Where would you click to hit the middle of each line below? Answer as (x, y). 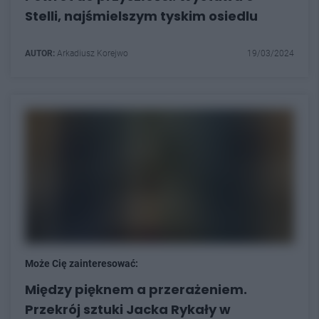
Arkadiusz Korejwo (91, 53)
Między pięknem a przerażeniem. (136, 289)
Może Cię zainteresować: (82, 263)
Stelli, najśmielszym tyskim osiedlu (141, 16)
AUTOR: (40, 53)
